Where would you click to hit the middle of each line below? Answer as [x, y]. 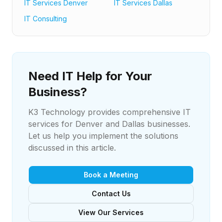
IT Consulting [46, 19]
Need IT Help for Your [90, 76]
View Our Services [111, 212]
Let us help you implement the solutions [103, 136]
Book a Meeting [111, 175]
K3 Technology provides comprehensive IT [110, 112]
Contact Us [111, 194]
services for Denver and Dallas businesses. [109, 124]
